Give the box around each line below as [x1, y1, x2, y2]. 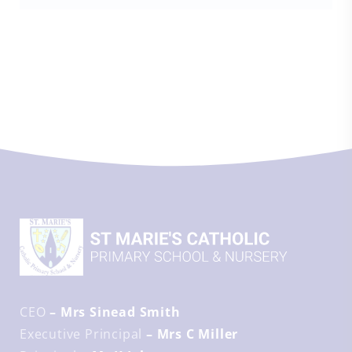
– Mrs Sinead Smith [46, 303, 181, 321]
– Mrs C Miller [142, 325, 239, 343]
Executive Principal [20, 325, 143, 343]
